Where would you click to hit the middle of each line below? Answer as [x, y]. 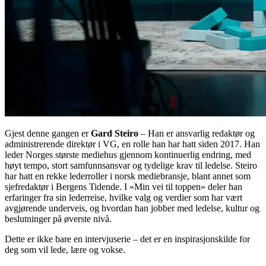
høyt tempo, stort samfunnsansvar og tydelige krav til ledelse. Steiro [131, 166]
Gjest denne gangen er [48, 134]
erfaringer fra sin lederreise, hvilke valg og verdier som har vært [123, 198]
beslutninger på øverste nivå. [58, 219]
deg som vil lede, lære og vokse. [65, 250]
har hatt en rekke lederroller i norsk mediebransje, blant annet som [128, 176]
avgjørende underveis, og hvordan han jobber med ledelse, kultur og [132, 208]
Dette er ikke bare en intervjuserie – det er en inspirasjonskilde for [127, 239]
